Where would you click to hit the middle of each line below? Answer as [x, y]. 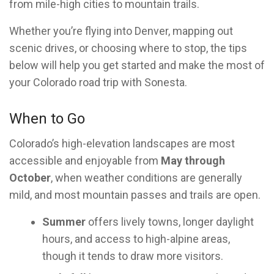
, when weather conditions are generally [146, 178]
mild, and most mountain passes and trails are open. [135, 195]
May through [193, 161]
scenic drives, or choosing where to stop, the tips [128, 48]
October [30, 178]
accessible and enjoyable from [85, 161]
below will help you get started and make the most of [137, 65]
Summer [64, 222]
